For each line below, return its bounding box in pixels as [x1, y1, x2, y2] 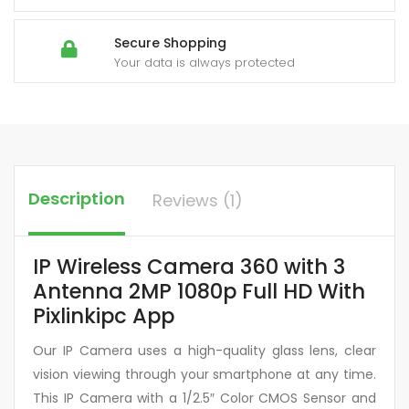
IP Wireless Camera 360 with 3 [33, 251, 345, 281]
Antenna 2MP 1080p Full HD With [33, 276, 365, 306]
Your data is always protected [114, 53, 295, 71]
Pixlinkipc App [33, 300, 174, 330]
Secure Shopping [114, 33, 226, 52]
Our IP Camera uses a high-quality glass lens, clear [33, 341, 376, 361]
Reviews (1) [152, 188, 243, 212]
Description [28, 186, 125, 210]
